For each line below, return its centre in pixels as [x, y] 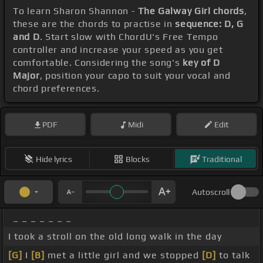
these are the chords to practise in [94, 24]
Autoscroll [211, 192]
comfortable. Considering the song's [98, 63]
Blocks [138, 159]
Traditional [222, 159]
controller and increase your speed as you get [118, 50]
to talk [233, 255]
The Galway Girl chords [191, 11]
